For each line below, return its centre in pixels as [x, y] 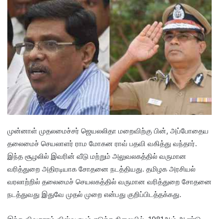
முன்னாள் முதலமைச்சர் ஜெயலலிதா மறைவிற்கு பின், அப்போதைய [108, 131]
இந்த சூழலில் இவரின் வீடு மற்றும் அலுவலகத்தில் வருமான [97, 156]
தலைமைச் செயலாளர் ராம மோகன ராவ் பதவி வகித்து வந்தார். [102, 143]
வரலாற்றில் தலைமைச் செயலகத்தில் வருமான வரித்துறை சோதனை [109, 181]
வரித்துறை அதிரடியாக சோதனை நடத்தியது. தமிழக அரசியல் [101, 169]
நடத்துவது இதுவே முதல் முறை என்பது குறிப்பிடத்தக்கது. [94, 194]
